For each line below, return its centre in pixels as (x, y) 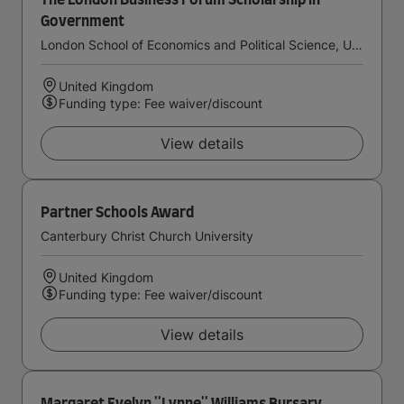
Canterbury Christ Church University (147, 236)
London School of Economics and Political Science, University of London (357, 45)
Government (83, 22)
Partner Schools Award (117, 213)
